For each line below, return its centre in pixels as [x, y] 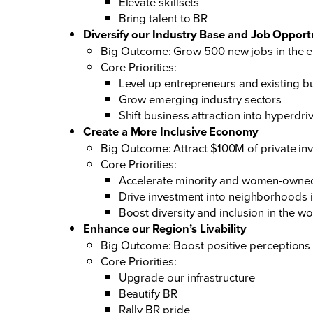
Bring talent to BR [163, 17]
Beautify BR [148, 293]
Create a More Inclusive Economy [171, 131]
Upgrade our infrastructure [187, 277]
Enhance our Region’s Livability [165, 228]
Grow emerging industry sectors [200, 99]
